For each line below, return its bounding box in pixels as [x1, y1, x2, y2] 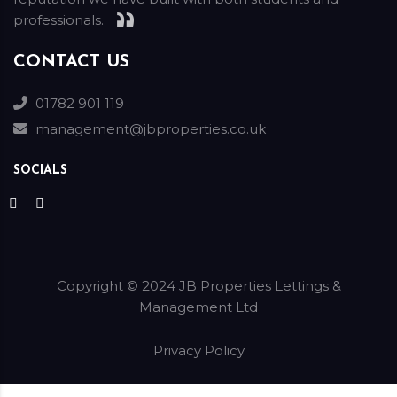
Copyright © [56, 277, 138, 294]
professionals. [13, 12, 104, 28]
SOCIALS [13, 164, 67, 177]
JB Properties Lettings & [178, 277, 341, 294]
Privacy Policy [152, 342, 245, 359]
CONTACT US [13, 53, 129, 71]
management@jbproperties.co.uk [35, 121, 266, 137]
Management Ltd [139, 299, 258, 315]
